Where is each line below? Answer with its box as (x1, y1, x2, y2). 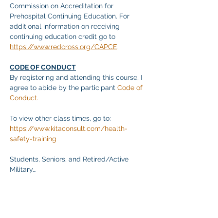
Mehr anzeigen (10, 191, 56, 199)
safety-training (10, 135, 56, 143)
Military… (10, 165, 36, 173)
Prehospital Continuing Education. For (10, 12, 131, 20)
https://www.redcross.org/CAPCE (10, 43, 117, 51)
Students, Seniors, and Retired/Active (10, 155, 130, 163)
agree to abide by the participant (10, 84, 117, 91)
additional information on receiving (10, 22, 122, 30)
